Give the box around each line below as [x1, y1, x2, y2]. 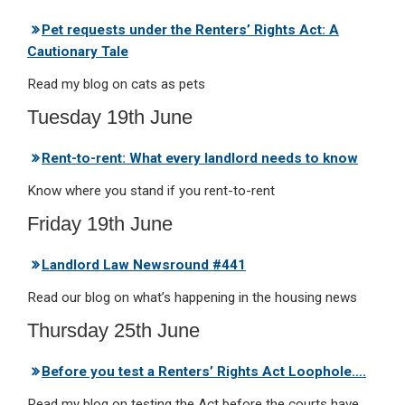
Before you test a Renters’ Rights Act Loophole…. [42, 363, 366, 381]
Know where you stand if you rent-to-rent [27, 183, 275, 200]
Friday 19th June [27, 212, 173, 236]
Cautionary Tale [27, 43, 128, 61]
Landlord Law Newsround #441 [42, 257, 246, 274]
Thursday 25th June [27, 319, 200, 343]
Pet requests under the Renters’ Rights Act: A [42, 22, 339, 39]
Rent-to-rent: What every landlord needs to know [42, 150, 358, 167]
